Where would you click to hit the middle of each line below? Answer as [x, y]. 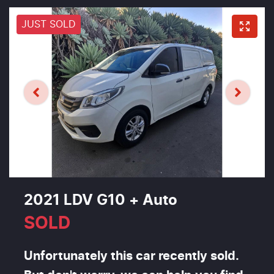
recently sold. [197, 257]
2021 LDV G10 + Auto [101, 201]
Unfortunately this [80, 257]
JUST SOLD [49, 24]
